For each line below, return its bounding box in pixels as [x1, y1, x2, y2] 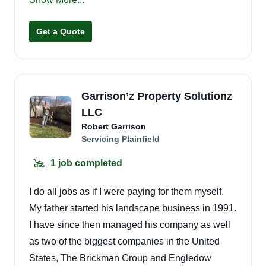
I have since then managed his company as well [29, 219, 230, 230]
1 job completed [50, 157, 122, 168]
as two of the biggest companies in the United [29, 236, 220, 246]
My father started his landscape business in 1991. [29, 202, 236, 213]
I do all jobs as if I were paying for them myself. [29, 186, 224, 197]
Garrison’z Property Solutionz [81, 90, 232, 102]
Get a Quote [36, 26, 85, 36]
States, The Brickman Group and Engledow [29, 252, 211, 263]
